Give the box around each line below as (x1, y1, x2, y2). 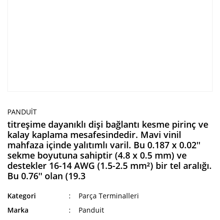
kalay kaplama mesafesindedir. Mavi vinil (7, 129, 181, 140)
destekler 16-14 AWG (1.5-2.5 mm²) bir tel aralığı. (7, 160, 212, 171)
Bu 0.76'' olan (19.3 (7, 170, 85, 182)
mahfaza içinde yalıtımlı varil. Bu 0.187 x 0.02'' (7, 139, 200, 151)
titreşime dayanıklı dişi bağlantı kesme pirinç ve (7, 118, 208, 130)
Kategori (7, 191, 36, 200)
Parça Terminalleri (79, 191, 139, 200)
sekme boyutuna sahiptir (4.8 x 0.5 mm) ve (7, 149, 187, 161)
